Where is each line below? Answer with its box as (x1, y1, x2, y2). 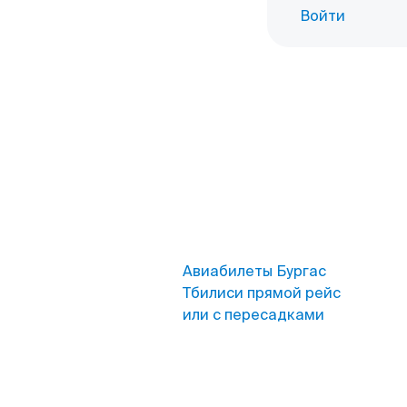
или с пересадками (183, 305, 324, 324)
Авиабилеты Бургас (183, 262, 326, 281)
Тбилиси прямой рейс (183, 283, 341, 303)
